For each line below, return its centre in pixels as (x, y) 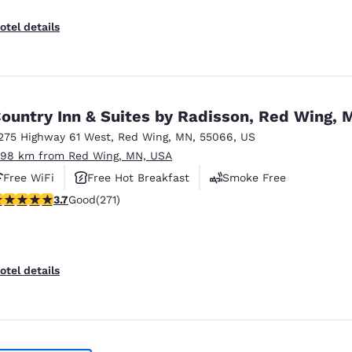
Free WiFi (29, 177)
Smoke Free (254, 177)
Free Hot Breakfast (138, 177)
